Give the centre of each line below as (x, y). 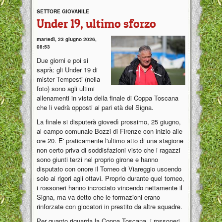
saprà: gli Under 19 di (67, 69)
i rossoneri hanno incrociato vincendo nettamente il (110, 187)
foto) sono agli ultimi (66, 88)
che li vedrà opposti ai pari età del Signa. (95, 107)
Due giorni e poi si (62, 60)
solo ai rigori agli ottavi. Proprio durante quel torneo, (111, 178)
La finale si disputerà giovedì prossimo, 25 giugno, (109, 121)
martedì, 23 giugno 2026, (67, 39)
